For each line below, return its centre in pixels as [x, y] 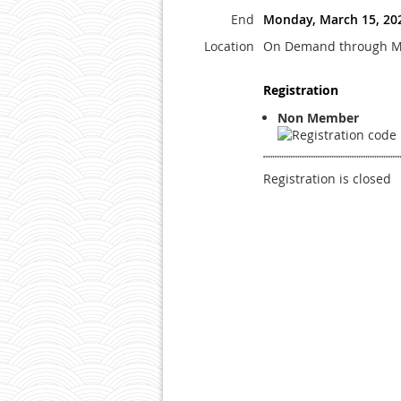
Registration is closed [327, 179]
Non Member [318, 118]
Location [229, 47]
